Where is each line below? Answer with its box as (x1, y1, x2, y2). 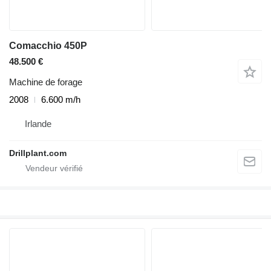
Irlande (25, 119, 51, 129)
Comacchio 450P (9, 41, 87, 51)
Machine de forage (9, 77, 82, 87)
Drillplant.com (9, 148, 67, 158)
